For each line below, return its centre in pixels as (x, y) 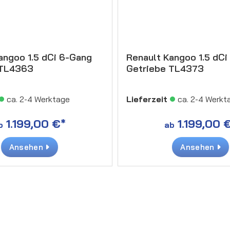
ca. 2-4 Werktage (38, 99)
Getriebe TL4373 (165, 68)
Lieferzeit (147, 99)
